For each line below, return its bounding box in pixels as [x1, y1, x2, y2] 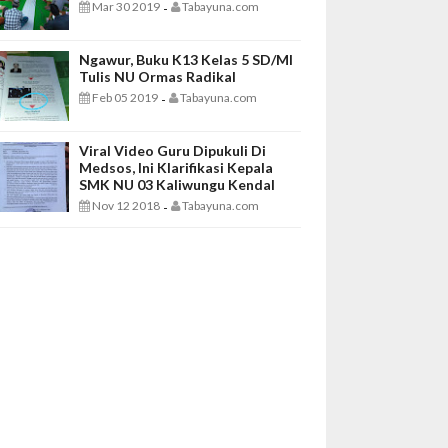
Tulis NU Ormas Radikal [79, 68, 236, 86]
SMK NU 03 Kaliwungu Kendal [79, 176, 275, 194]
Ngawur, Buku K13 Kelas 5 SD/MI [79, 51, 293, 69]
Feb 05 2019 [90, 90, 158, 106]
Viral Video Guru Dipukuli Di [79, 142, 266, 160]
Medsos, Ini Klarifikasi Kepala [79, 159, 273, 177]
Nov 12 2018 [90, 198, 160, 214]
